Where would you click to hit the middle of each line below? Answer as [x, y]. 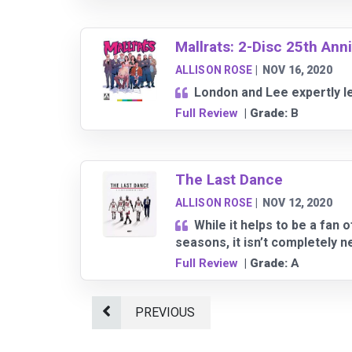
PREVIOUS [165, 313]
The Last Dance [229, 180]
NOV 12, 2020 [297, 203]
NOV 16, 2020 [297, 70]
